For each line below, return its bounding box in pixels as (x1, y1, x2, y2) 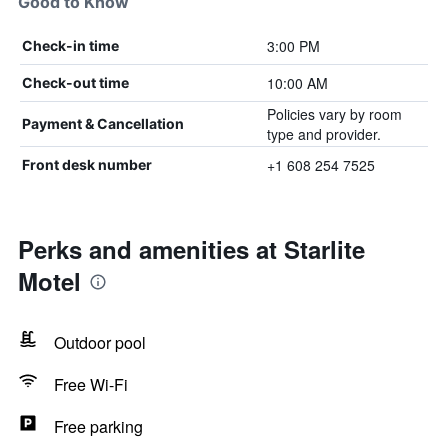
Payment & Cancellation (22, 115, 184, 132)
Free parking (54, 415, 143, 438)
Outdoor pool (54, 331, 146, 354)
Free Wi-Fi (54, 373, 128, 396)
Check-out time (22, 74, 129, 91)
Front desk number (22, 156, 152, 173)
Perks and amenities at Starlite (18, 232, 365, 266)
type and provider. (266, 124, 381, 144)
